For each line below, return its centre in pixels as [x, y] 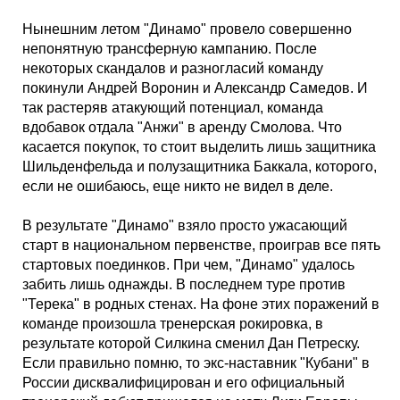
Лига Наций [90, 61]
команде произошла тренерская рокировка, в [173, 324]
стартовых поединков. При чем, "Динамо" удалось [188, 265]
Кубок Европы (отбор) [123, 10]
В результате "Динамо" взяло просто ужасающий [185, 225]
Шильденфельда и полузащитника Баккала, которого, [200, 167]
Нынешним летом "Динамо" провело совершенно [187, 29]
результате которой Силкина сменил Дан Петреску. [191, 343]
